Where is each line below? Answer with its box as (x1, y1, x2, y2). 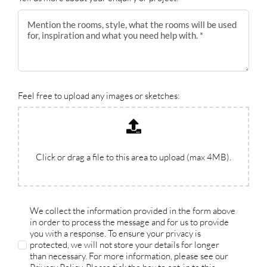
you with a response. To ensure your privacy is (30, 228, 201, 240)
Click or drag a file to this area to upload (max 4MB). (36, 151, 231, 163)
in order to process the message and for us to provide (30, 216, 229, 228)
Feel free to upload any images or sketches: (17, 89, 180, 101)
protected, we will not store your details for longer (30, 239, 220, 251)
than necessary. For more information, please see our (30, 250, 229, 262)
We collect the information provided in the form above (30, 205, 236, 217)
